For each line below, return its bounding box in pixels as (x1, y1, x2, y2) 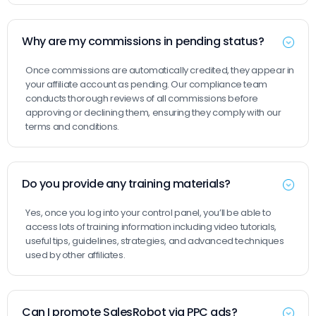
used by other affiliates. (25, 248, 126, 262)
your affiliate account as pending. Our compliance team (25, 78, 267, 91)
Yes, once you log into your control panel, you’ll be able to (25, 206, 272, 219)
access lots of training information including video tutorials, (25, 220, 276, 233)
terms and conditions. (25, 120, 119, 133)
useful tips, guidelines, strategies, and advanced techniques (25, 234, 284, 248)
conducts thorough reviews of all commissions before (25, 92, 259, 105)
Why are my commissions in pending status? (22, 33, 265, 49)
